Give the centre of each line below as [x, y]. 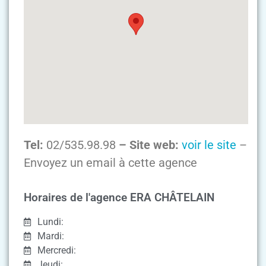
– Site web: [149, 145]
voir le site [209, 145]
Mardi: [50, 236]
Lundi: [50, 222]
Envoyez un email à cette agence [110, 162]
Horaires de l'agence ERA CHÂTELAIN [119, 198]
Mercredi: [56, 251]
